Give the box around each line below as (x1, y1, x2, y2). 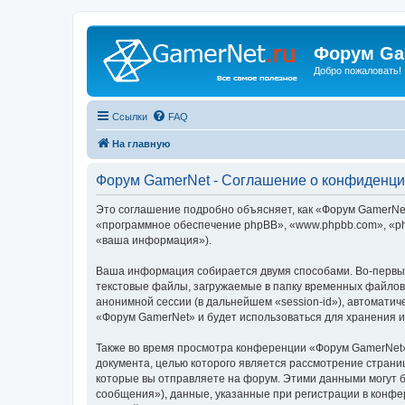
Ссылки (112, 110, 147, 122)
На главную (112, 137, 170, 149)
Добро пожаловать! (314, 65, 401, 76)
